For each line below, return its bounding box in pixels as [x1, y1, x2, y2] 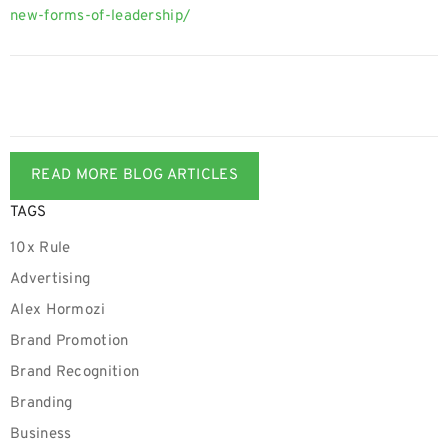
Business [10, 425, 72, 444]
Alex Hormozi [10, 301, 106, 320]
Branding [10, 394, 73, 413]
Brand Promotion [10, 332, 129, 351]
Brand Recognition [10, 363, 140, 382]
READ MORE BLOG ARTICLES [31, 166, 238, 185]
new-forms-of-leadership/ [10, 7, 191, 26]
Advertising [10, 270, 91, 289]
